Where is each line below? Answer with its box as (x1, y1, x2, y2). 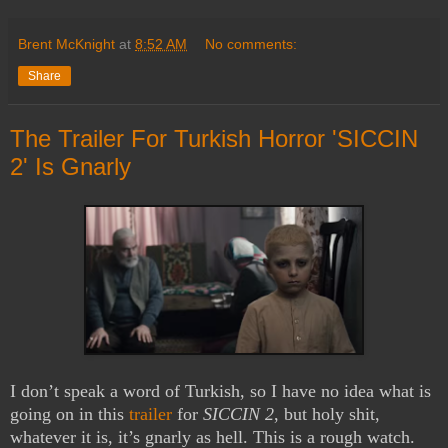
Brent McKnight (18, 36, 115, 53)
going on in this (10, 403, 129, 424)
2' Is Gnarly (10, 153, 131, 181)
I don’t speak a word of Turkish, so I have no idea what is (10, 380, 431, 401)
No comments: (205, 36, 298, 53)
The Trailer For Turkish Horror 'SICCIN (10, 125, 418, 153)
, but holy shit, (274, 403, 380, 424)
